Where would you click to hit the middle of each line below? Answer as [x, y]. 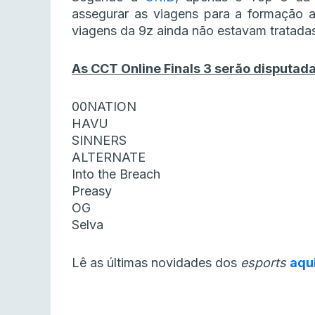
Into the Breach [116, 174]
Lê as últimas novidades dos [156, 263]
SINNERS [99, 141]
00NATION [104, 107]
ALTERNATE [109, 157]
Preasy [92, 191]
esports [265, 263]
